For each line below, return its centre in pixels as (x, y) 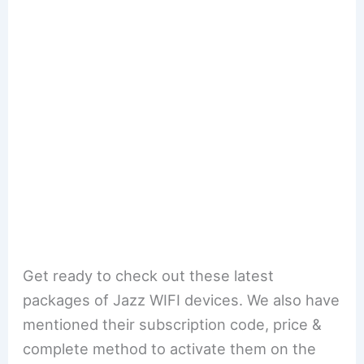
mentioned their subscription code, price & (173, 324)
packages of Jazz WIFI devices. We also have (182, 299)
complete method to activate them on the (170, 348)
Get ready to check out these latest (149, 275)
